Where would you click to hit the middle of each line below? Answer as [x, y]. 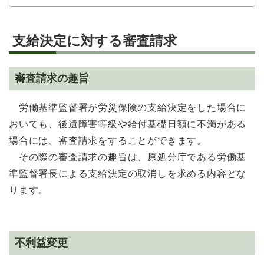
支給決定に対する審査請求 [95, 40]
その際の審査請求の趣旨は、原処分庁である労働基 [133, 157]
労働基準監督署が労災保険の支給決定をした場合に [133, 108]
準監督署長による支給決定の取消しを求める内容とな [128, 174]
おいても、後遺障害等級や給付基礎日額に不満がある [128, 124]
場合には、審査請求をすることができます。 [108, 141]
